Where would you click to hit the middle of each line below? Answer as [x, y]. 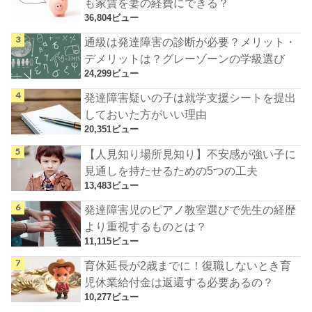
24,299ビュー [112, 73]
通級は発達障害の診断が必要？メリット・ [190, 41]
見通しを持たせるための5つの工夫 [171, 170]
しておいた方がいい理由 [146, 115]
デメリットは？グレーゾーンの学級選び [185, 58]
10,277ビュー [112, 297]
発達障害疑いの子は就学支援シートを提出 [190, 98]
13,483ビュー [112, 185]
